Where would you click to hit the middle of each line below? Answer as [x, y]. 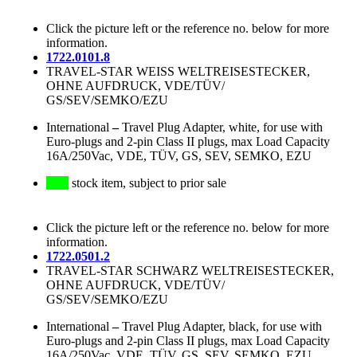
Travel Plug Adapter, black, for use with [222, 327]
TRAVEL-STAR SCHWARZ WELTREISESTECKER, [190, 271]
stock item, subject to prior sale [147, 183]
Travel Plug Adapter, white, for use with [222, 127]
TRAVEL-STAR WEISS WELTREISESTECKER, [178, 72]
